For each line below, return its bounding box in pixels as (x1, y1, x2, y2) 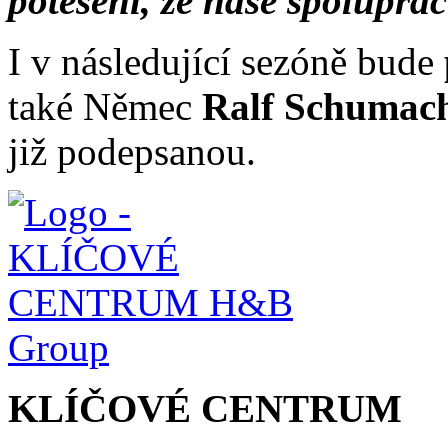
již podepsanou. (8, 129, 256, 173)
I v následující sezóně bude (8, 39, 444, 83)
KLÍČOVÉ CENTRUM (8, 386, 402, 430)
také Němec (8, 84, 202, 128)
